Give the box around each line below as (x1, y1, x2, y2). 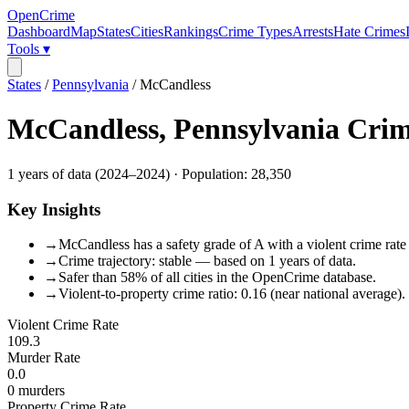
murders (15, 383, 65, 399)
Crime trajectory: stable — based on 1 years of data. (58, 253, 356, 269)
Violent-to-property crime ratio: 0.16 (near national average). (58, 286, 405, 302)
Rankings (163, 24, 218, 39)
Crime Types (218, 24, 292, 39)
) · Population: (165, 165, 251, 182)
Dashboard (7, 24, 70, 39)
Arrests (292, 24, 333, 39)
